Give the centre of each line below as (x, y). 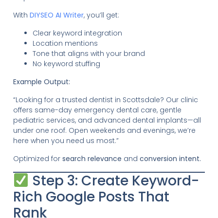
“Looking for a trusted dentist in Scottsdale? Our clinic (105, 100)
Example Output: (41, 82)
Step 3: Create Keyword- (114, 181)
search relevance (92, 158)
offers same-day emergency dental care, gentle (97, 110)
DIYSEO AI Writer (56, 15)
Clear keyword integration (77, 33)
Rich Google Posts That (91, 197)
